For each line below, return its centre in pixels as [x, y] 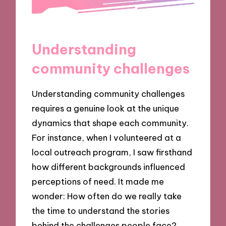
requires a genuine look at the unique [106, 108]
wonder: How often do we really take [107, 196]
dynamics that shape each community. [110, 123]
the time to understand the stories [101, 210]
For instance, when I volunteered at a [107, 137]
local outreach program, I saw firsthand [112, 152]
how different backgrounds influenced [109, 166]
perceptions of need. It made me [98, 181]
